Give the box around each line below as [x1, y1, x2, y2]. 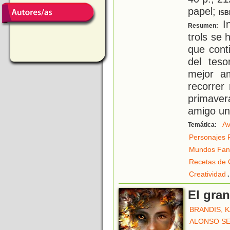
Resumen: [188, 22, 220, 30]
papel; [188, 5, 219, 17]
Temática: [188, 121, 218, 129]
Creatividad [189, 170, 226, 179]
